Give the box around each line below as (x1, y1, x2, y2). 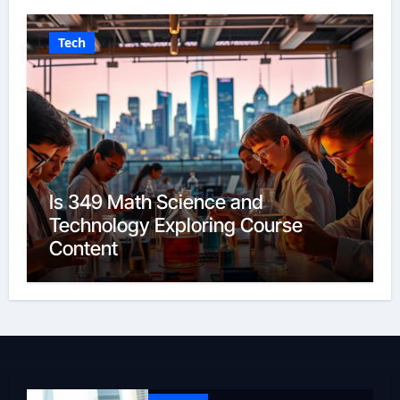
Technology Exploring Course (48, 212, 303, 237)
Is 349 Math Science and (48, 189, 263, 213)
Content (48, 236, 118, 260)
